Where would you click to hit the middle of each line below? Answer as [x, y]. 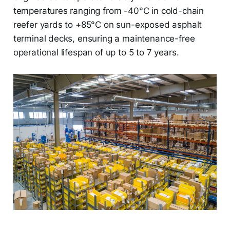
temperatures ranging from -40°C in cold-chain [109, 11]
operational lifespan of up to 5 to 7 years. [96, 53]
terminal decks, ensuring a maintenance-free [104, 39]
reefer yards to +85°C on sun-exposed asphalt [108, 25]
